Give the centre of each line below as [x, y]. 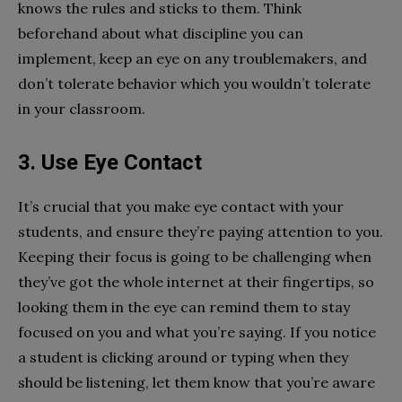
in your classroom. [82, 109]
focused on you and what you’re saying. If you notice [197, 332]
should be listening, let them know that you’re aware [197, 382]
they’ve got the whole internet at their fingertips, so [196, 282]
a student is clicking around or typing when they [183, 357]
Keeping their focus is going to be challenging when [195, 257]
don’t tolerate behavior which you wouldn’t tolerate [194, 83]
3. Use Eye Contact [110, 162]
